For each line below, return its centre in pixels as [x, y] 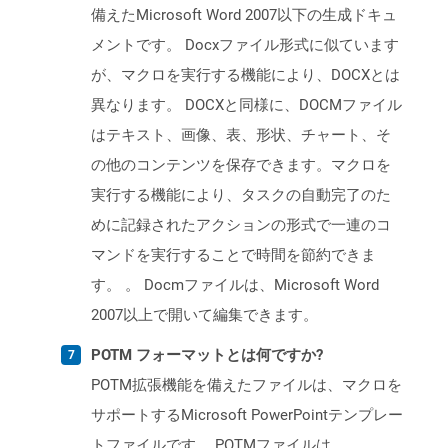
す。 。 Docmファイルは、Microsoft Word [235, 285]
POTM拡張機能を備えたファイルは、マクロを [246, 385]
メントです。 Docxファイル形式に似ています [245, 45]
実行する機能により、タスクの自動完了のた [241, 195]
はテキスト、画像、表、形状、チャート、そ [241, 135]
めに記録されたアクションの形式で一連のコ [241, 225]
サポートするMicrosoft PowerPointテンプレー [247, 415]
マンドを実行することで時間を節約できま [233, 255]
